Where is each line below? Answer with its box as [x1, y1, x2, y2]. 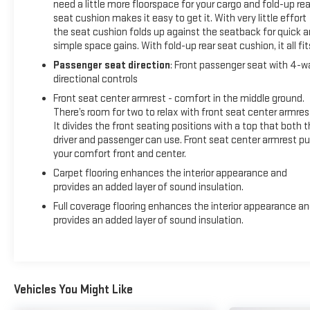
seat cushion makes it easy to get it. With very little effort [53, 12, 307, 26]
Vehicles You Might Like [14, 282, 133, 297]
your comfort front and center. [53, 147, 186, 161]
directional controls [53, 73, 138, 86]
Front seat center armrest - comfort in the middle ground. [53, 92, 304, 106]
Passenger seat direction [53, 59, 170, 73]
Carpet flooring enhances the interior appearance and [53, 167, 287, 181]
